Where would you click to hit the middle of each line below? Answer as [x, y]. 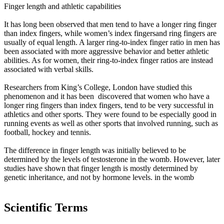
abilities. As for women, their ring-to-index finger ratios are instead [109, 60]
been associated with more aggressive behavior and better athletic [106, 51]
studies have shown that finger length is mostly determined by [101, 168]
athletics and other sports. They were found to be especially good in [110, 114]
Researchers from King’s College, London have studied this [98, 87]
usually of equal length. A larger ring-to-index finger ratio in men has [112, 42]
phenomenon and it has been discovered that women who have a [107, 96]
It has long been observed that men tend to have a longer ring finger [110, 24]
